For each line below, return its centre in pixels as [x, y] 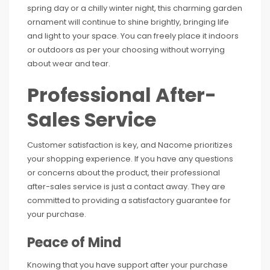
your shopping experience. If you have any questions [130, 159]
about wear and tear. [69, 63]
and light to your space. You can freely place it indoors [133, 36]
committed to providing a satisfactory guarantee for [129, 200]
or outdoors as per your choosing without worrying [126, 49]
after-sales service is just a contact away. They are [126, 186]
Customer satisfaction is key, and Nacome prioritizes [130, 145]
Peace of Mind [74, 242]
